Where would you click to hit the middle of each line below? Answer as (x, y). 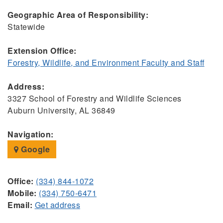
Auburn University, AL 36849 (61, 111)
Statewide (26, 27)
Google (34, 149)
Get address (57, 205)
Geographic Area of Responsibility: (78, 15)
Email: (20, 205)
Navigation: (31, 134)
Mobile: (22, 193)
